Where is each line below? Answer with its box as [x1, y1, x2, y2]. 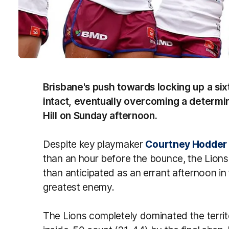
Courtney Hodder [145, 138, 227, 150]
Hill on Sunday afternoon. [43, 109, 157, 122]
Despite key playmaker [43, 138, 146, 150]
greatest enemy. [43, 180, 114, 193]
